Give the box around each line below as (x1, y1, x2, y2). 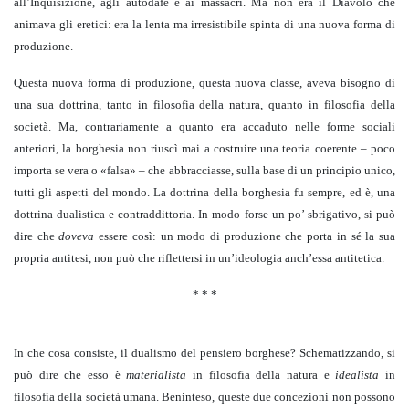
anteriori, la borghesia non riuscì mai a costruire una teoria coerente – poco (14, 142, 395, 156)
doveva (58, 229, 100, 244)
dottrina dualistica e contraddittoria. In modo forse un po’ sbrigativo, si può (14, 207, 395, 222)
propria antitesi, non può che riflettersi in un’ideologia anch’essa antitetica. (14, 251, 384, 266)
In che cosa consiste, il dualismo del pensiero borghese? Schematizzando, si (14, 346, 395, 361)
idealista (335, 368, 386, 383)
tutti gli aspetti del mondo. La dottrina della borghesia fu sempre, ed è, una (14, 185, 395, 200)
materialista (126, 368, 194, 383)
